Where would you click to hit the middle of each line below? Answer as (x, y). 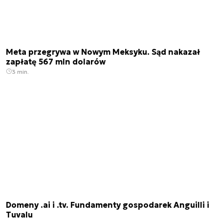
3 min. (20, 71)
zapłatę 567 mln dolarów (56, 61)
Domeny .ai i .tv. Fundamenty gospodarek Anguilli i (108, 205)
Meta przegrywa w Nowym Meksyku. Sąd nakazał (103, 52)
